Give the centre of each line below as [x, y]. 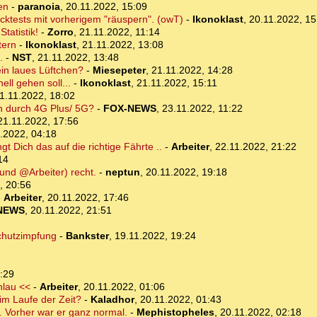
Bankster [87, 236]
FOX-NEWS [129, 109]
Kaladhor [112, 300]
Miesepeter [119, 70]
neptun [122, 172]
